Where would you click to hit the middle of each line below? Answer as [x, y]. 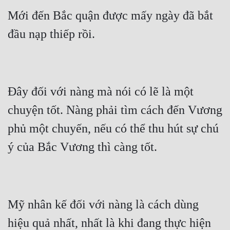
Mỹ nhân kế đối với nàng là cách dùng [103, 205]
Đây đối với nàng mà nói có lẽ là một [101, 92]
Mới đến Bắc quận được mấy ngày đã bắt [110, 16]
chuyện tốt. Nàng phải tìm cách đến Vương [115, 110]
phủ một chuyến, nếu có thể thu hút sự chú [113, 129]
